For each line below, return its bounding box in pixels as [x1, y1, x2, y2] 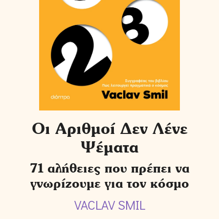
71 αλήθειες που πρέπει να [29, 160, 190, 175]
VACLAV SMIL [74, 197, 145, 213]
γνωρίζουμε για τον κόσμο [30, 175, 189, 191]
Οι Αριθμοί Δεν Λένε [31, 119, 188, 138]
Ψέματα [80, 138, 139, 156]
